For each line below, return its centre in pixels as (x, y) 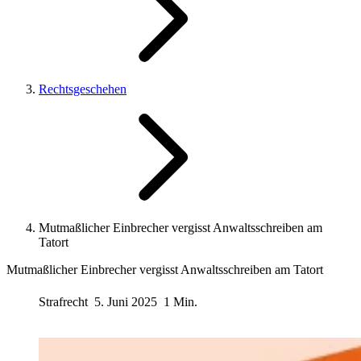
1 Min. (180, 301)
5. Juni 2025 (126, 301)
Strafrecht (65, 301)
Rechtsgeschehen (83, 89)
